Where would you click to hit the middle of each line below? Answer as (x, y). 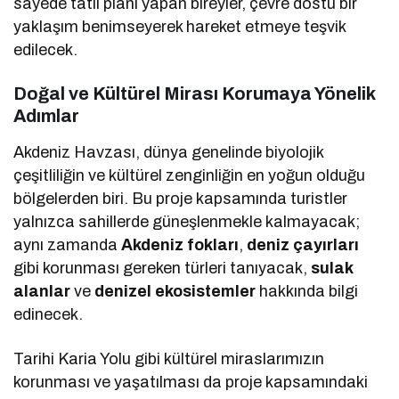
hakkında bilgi (307, 291)
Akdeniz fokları (180, 244)
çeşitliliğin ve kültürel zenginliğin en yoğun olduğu (190, 175)
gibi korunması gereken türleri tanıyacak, (163, 268)
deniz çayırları (303, 244)
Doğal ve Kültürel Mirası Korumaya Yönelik (194, 93)
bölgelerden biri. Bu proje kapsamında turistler (181, 198)
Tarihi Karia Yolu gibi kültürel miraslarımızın (169, 358)
